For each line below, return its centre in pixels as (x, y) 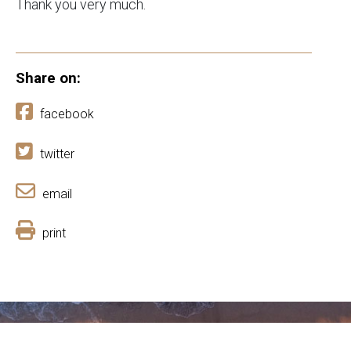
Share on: (48, 78)
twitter (57, 154)
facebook (67, 114)
